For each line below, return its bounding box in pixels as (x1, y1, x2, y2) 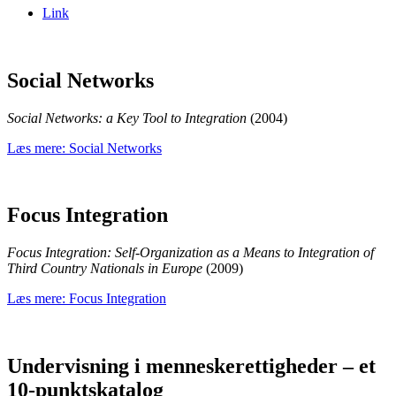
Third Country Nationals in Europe (7, 261, 206, 277)
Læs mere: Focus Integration (7, 291, 166, 307)
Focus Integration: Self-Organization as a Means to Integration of (7, 245, 374, 261)
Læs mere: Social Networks (7, 140, 162, 156)
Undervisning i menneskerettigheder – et (7, 354, 376, 378)
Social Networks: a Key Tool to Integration (7, 110, 250, 126)
